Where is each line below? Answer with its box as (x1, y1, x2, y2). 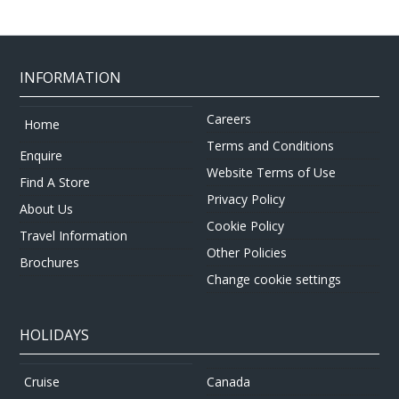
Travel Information (20, 227, 128, 244)
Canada (207, 372, 250, 390)
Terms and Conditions (207, 137, 334, 154)
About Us (20, 200, 74, 217)
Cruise (24, 373, 61, 390)
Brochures (20, 254, 80, 271)
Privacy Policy (207, 191, 285, 208)
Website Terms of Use (207, 164, 336, 181)
